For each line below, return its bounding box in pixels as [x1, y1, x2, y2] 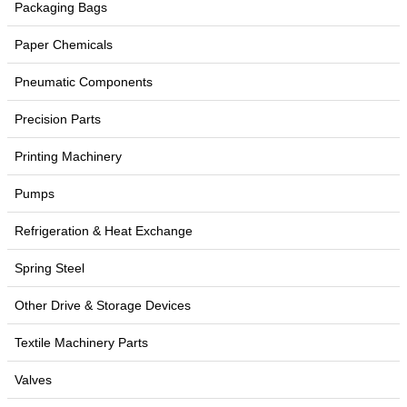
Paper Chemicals [15, 37, 113, 52]
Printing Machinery [15, 149, 122, 164]
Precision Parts [15, 112, 101, 126]
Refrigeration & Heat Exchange [15, 223, 193, 238]
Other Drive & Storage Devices [15, 298, 191, 313]
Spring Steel [15, 261, 84, 275]
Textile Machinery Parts [15, 335, 148, 350]
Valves [15, 372, 52, 387]
